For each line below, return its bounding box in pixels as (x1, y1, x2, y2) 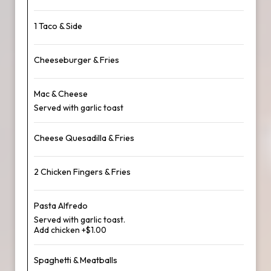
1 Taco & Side (34, 21, 82, 31)
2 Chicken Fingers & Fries (34, 166, 131, 177)
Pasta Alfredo (34, 200, 88, 211)
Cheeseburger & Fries (34, 54, 119, 65)
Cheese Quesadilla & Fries (34, 132, 134, 143)
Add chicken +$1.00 (34, 224, 106, 235)
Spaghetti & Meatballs (34, 255, 117, 266)
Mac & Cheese (34, 88, 88, 99)
